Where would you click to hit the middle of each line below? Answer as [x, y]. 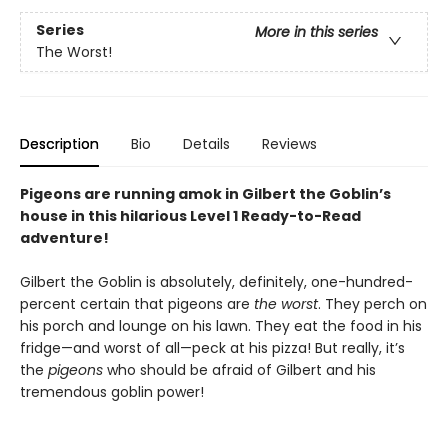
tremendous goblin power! [112, 392]
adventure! [64, 238]
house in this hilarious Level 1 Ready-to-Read [190, 216]
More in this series [316, 32]
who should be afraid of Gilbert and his [239, 370]
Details [206, 144]
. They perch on [372, 304]
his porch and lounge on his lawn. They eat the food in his [221, 326]
